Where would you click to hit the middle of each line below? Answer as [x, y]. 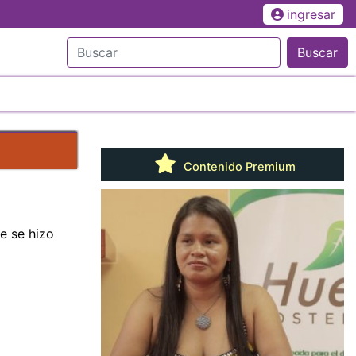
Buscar [317, 52]
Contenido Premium [238, 166]
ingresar [311, 14]
